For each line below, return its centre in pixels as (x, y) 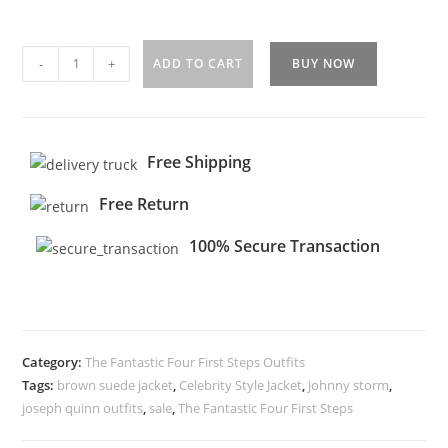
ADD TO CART (198, 63)
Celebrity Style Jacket (241, 384)
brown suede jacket (115, 384)
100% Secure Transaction (285, 245)
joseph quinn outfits (83, 407)
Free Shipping (199, 161)
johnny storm (349, 384)
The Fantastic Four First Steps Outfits (195, 361)
